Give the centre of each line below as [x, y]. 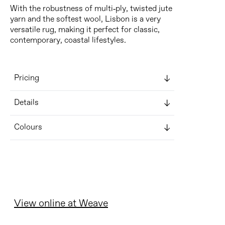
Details [26, 103]
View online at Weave [61, 204]
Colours [28, 127]
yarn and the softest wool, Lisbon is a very [85, 19]
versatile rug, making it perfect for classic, [85, 30]
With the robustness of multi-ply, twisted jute [91, 9]
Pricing [27, 78]
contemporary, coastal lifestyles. [68, 40]
